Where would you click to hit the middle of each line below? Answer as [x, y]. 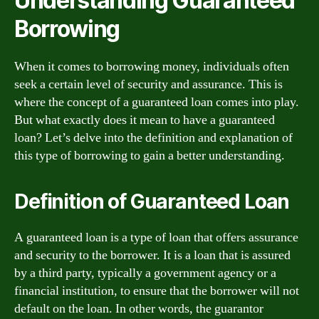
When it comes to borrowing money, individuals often [152, 67]
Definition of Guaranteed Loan [152, 202]
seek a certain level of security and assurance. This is [148, 84]
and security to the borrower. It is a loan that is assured [152, 255]
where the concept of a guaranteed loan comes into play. [157, 102]
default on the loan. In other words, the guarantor [139, 309]
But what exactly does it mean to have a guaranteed [145, 120]
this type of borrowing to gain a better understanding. [150, 156]
